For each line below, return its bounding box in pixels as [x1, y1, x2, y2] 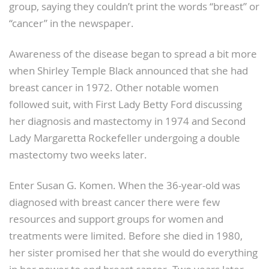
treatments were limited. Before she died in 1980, [9, 229, 243, 243]
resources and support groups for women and [9, 212, 223, 226]
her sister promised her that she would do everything [9, 246, 258, 259]
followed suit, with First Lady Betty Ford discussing [9, 97, 242, 111]
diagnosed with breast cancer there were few [9, 195, 220, 209]
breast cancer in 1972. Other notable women [9, 80, 219, 94]
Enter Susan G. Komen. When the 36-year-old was [9, 178, 240, 192]
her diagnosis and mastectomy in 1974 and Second [9, 114, 246, 128]
